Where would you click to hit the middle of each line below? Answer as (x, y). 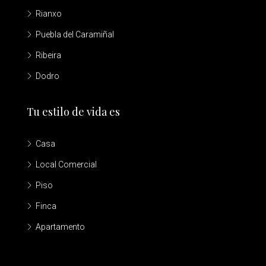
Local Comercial (66, 165)
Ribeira (48, 56)
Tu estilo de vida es (73, 112)
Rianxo (49, 14)
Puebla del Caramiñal (75, 35)
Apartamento (60, 227)
